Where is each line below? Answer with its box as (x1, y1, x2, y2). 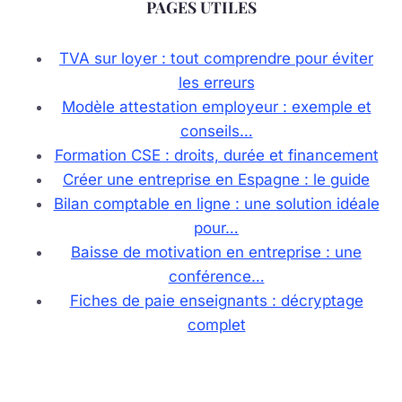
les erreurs (178, 73, 255, 92)
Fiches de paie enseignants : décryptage (69, 291, 363, 310)
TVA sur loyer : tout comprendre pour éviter (59, 48, 373, 67)
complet (187, 315, 246, 334)
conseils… (179, 121, 253, 140)
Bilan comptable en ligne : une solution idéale (53, 194, 380, 213)
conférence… (168, 267, 265, 285)
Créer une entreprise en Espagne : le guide (63, 170, 370, 188)
